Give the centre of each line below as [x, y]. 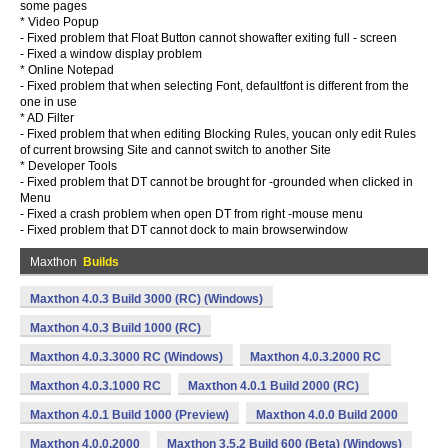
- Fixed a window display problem [111, 54]
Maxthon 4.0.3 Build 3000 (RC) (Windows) [146, 299]
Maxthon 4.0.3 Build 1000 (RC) [115, 328]
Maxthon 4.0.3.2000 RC [315, 357]
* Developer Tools [68, 166]
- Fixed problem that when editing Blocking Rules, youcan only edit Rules [218, 134]
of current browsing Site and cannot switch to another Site [175, 150]
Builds [101, 262]
